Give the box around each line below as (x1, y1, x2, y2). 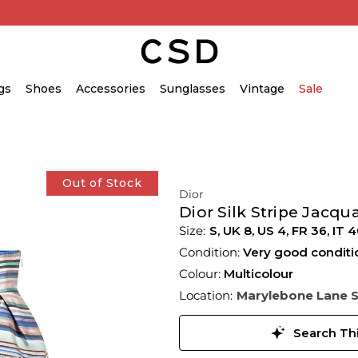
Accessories (76, 82, 145, 96)
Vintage (240, 82, 284, 96)
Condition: (179, 245, 243, 260)
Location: (179, 288, 233, 303)
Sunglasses (160, 82, 225, 96)
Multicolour (224, 266, 293, 281)
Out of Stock (62, 176, 142, 190)
